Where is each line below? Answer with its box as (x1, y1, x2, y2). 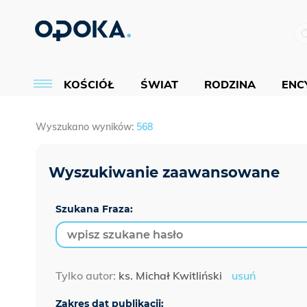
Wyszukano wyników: (36, 121, 136, 134)
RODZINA (204, 77, 256, 91)
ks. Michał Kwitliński (119, 269, 222, 283)
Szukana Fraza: (56, 203, 133, 216)
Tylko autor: (56, 269, 119, 283)
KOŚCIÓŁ (64, 77, 114, 91)
